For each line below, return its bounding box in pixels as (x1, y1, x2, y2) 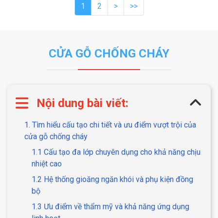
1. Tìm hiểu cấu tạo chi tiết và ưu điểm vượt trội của (24, 120, 196, 130)
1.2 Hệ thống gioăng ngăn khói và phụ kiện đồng (32, 175, 193, 184)
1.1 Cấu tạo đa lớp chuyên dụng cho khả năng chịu (32, 147, 200, 157)
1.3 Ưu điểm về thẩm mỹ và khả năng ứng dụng (32, 202, 189, 212)
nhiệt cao (32, 159, 62, 169)
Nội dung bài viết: (36, 96, 128, 110)
